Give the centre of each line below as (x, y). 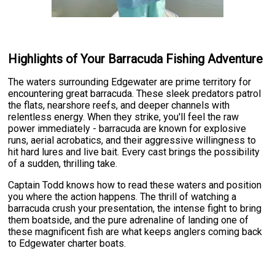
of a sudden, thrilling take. (63, 164)
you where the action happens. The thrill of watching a (122, 197)
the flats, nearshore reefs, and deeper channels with (119, 106)
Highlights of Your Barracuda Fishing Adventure (136, 59)
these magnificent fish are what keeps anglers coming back (135, 232)
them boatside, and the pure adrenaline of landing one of (129, 220)
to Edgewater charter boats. (67, 244)
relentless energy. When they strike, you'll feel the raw (124, 117)
